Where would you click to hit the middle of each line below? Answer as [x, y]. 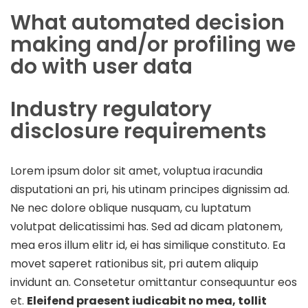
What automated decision [147, 22]
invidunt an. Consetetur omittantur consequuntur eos [154, 282]
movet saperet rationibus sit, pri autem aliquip [134, 263]
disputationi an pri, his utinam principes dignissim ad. [150, 189]
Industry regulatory [111, 109]
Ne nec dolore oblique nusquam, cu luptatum [131, 208]
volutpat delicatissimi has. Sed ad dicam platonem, [146, 226]
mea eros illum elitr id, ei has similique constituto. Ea [148, 245]
